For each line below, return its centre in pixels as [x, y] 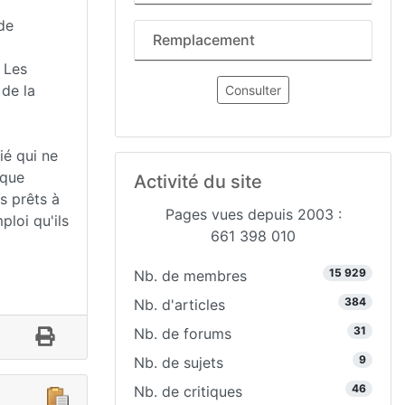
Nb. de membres [190, 276]
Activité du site [198, 182]
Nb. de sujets [179, 363]
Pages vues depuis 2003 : [253, 214]
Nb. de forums [183, 334]
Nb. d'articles [179, 305]
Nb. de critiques [188, 391]
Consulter [253, 90]
